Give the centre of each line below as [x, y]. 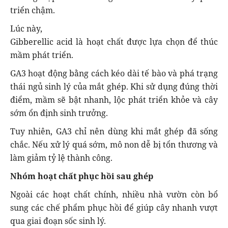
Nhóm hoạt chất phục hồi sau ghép [82, 176]
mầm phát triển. [42, 55]
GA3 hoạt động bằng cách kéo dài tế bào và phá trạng [114, 73]
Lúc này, [26, 28]
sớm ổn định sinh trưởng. [59, 113]
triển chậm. [33, 10]
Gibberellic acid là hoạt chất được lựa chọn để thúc [114, 41]
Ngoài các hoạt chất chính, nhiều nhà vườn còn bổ [114, 194]
